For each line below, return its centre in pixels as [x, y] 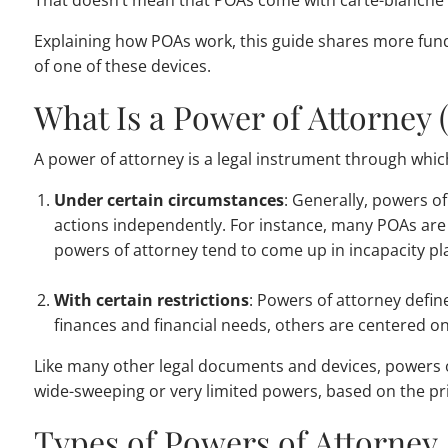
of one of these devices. [123, 66]
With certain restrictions [152, 300]
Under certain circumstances [169, 200]
